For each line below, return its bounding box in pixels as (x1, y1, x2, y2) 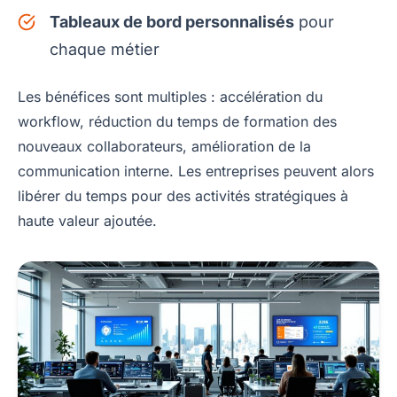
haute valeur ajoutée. (18, 212, 157, 230)
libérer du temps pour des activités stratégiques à (18, 187, 348, 206)
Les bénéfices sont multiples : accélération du (18, 88, 323, 106)
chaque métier (50, 40, 160, 59)
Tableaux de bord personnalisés (50, 12, 294, 32)
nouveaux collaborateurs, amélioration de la (18, 137, 311, 156)
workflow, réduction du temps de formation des (18, 113, 337, 131)
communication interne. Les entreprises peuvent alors (18, 162, 374, 181)
